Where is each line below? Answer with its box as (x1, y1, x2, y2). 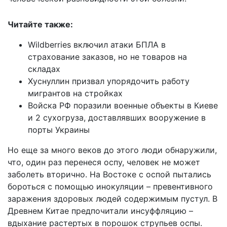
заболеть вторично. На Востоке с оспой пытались (8, 169, 211, 179)
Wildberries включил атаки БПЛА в (28, 39, 166, 50)
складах (28, 63, 60, 74)
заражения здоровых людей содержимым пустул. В (8, 193, 217, 204)
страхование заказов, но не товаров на (28, 51, 187, 62)
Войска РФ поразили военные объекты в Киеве (28, 100, 218, 110)
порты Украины (28, 124, 90, 135)
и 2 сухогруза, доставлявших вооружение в (28, 112, 206, 123)
